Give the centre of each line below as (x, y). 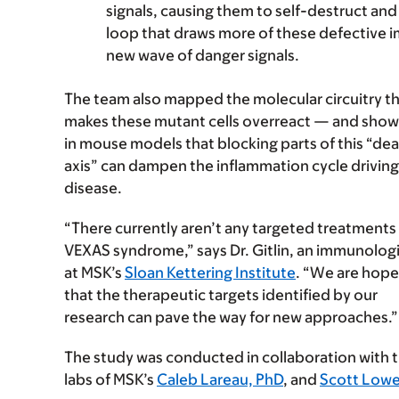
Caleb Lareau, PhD (220, 380)
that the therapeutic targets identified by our (221, 295)
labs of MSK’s (110, 380)
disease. (93, 188)
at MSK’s (94, 273)
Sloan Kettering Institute (210, 273)
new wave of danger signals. (203, 56)
